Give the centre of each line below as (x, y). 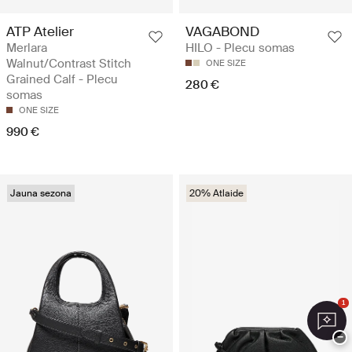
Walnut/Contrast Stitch (69, 63)
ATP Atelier (40, 31)
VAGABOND (222, 31)
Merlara (27, 48)
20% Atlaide (216, 193)
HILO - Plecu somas (240, 48)
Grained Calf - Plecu (62, 79)
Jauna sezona (41, 193)
